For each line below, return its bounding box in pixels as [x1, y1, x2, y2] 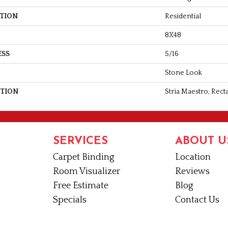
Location [175, 152, 211, 162]
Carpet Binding [53, 152, 115, 162]
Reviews [175, 166, 210, 177]
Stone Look [165, 68, 202, 77]
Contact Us [175, 194, 219, 205]
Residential [165, 12, 201, 20]
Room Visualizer [53, 166, 120, 177]
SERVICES [53, 135, 108, 147]
